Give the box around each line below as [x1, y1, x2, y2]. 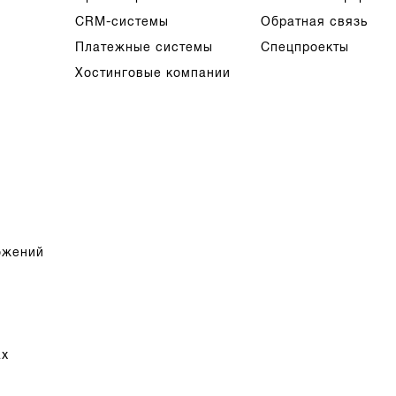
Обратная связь [261, 15, 368, 29]
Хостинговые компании [74, 66, 231, 80]
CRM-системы [74, 15, 169, 29]
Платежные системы [74, 41, 213, 55]
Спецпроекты [261, 41, 349, 55]
